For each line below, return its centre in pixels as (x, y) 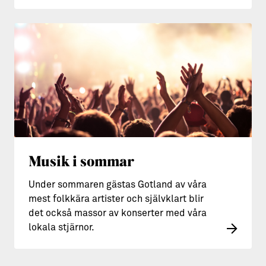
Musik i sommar (81, 161)
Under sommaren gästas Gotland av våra (118, 185)
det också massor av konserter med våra (118, 213)
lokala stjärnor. (61, 227)
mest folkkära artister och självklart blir (116, 199)
